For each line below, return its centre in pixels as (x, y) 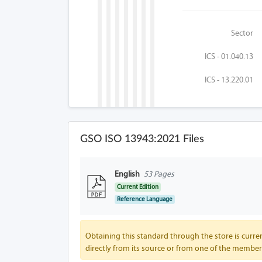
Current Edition (138, 187)
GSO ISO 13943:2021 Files (142, 139)
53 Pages (159, 174)
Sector (242, 33)
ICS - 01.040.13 (229, 56)
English (127, 174)
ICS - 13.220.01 (229, 80)
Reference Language (145, 199)
